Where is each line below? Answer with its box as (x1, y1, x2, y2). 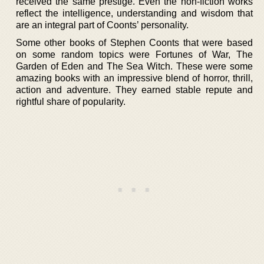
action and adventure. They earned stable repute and (16, 84, 253, 95)
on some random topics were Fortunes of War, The (16, 49, 253, 60)
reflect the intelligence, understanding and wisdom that (16, 8, 253, 18)
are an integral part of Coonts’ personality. (16, 19, 189, 30)
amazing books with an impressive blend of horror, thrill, (16, 72, 253, 83)
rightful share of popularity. (16, 96, 126, 107)
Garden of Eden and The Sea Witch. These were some (16, 61, 253, 71)
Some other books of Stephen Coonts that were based (16, 37, 253, 48)
